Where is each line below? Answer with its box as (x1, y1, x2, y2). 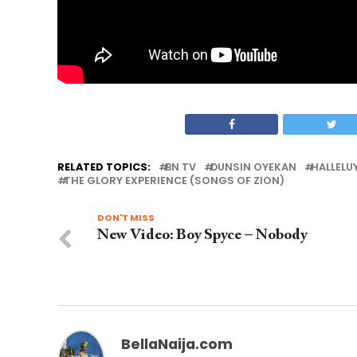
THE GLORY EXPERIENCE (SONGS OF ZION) (64, 173, 284, 187)
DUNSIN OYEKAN (210, 159, 296, 174)
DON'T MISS (97, 210, 155, 224)
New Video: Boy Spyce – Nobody (97, 227, 307, 243)
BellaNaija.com (121, 334, 233, 354)
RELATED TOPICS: (57, 159, 151, 174)
